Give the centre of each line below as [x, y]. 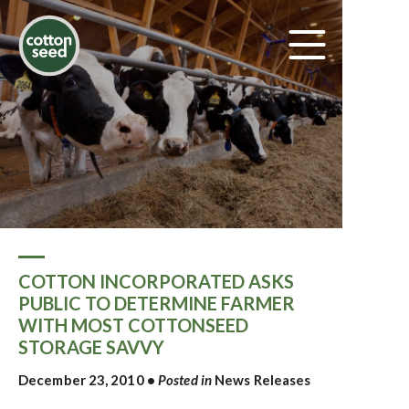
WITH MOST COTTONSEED [133, 325]
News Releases [263, 380]
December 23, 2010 [81, 380]
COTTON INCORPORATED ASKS [156, 281]
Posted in [185, 380]
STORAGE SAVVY [91, 347]
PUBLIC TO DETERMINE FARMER [157, 303]
